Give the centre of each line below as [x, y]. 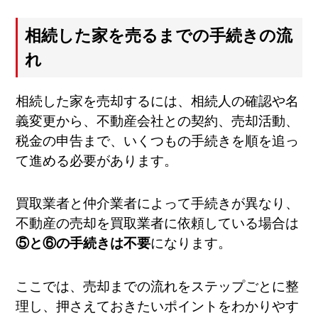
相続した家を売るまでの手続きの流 [159, 35]
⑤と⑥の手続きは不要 [83, 243]
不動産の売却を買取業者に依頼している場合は [158, 224]
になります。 [191, 243]
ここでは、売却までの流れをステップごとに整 [158, 286]
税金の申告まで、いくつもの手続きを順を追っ [158, 141]
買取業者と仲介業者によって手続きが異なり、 [158, 204]
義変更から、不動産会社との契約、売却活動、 [158, 121]
